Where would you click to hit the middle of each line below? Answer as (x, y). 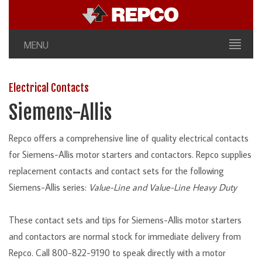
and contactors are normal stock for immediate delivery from (125, 237)
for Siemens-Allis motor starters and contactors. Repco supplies (130, 155)
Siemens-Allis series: (49, 187)
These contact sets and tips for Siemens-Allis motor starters (125, 220)
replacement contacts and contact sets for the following (116, 171)
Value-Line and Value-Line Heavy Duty (163, 187)
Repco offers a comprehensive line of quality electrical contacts (129, 138)
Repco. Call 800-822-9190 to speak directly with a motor (117, 253)
